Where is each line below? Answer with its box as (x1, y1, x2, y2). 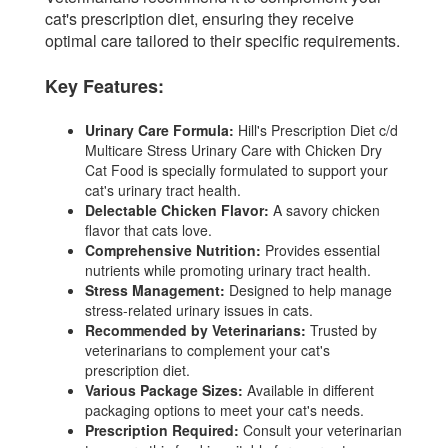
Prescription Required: (85, 419, 239, 440)
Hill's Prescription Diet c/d (234, 119, 398, 140)
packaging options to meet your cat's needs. (85, 399, 364, 420)
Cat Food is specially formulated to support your (85, 159, 388, 180)
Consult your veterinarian (239, 419, 402, 440)
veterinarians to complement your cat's (85, 339, 330, 360)
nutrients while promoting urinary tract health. (85, 259, 371, 280)
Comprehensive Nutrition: (85, 239, 261, 260)
